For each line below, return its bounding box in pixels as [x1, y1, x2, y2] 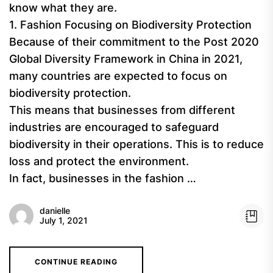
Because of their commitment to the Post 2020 [9, 35, 259, 48]
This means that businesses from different [9, 104, 235, 116]
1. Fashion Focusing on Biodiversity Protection [9, 18, 252, 31]
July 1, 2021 [40, 215, 88, 225]
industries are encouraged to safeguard [9, 121, 219, 133]
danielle [40, 205, 70, 216]
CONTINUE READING [35, 257, 118, 266]
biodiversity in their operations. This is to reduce [9, 138, 264, 151]
